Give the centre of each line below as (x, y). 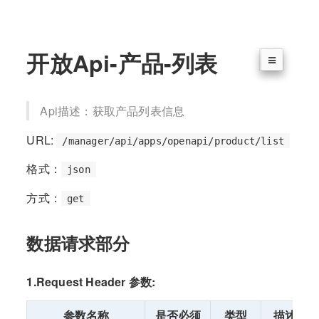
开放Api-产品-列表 (122, 62)
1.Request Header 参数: (91, 281)
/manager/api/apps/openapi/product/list (173, 141)
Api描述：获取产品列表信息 (113, 110)
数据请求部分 (78, 243)
